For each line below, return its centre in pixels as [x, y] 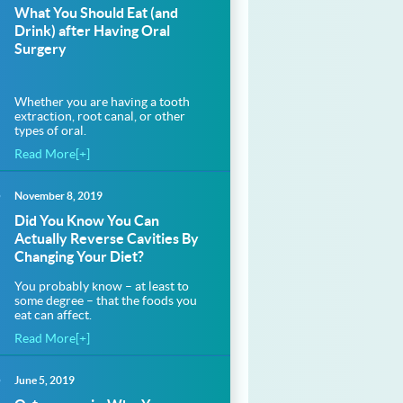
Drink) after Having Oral [92, 31]
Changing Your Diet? [79, 256]
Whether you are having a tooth [102, 102]
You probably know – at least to [102, 286]
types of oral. [50, 130]
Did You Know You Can [87, 220]
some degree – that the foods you [106, 300]
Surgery [40, 49]
